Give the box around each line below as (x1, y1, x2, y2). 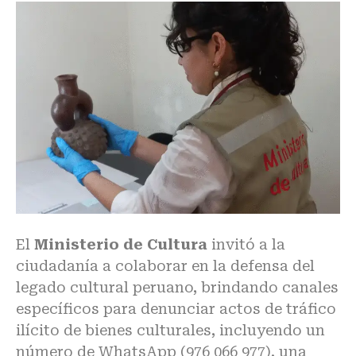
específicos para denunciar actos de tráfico (16, 300, 336, 317)
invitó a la (207, 235, 285, 253)
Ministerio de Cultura (34, 235, 207, 253)
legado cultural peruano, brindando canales (16, 278, 339, 296)
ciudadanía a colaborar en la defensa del (16, 257, 315, 274)
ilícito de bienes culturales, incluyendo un (16, 321, 325, 339)
